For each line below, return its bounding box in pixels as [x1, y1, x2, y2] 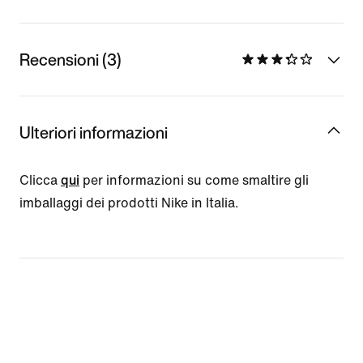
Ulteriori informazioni [19, 120, 168, 144]
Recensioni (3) [19, 47, 122, 71]
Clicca [19, 173, 61, 187]
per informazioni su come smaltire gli [79, 173, 309, 187]
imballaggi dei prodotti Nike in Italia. [19, 195, 239, 210]
